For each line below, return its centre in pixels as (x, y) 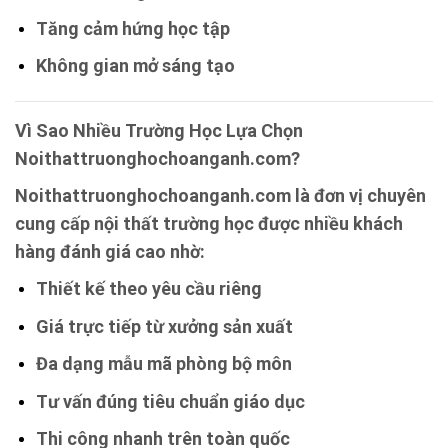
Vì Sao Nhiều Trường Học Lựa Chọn (159, 130)
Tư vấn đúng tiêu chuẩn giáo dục (170, 401)
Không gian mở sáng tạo (135, 66)
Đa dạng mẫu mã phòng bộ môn (163, 364)
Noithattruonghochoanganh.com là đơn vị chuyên (220, 195)
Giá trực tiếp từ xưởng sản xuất (164, 326)
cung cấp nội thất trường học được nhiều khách (209, 223)
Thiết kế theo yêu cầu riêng (148, 288)
